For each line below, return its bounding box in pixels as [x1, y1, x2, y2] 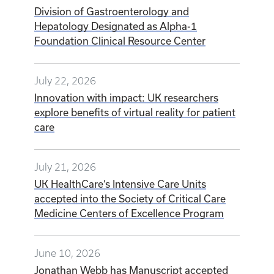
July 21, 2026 [34, 161, 96, 173]
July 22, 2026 [34, 75, 96, 87]
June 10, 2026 [34, 248, 100, 259]
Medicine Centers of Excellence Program [34, 207, 224, 220]
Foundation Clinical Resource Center [34, 35, 206, 47]
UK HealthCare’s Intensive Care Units [34, 178, 206, 190]
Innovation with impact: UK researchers [34, 92, 218, 104]
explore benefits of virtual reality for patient [34, 106, 235, 119]
